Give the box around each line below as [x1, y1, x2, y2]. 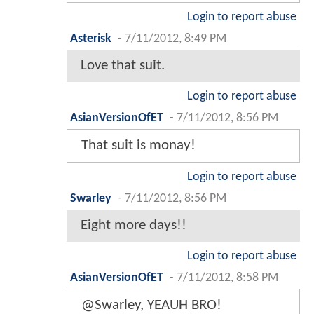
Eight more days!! [81, 217, 186, 233]
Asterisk [70, 32, 111, 45]
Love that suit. [81, 57, 165, 73]
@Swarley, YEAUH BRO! [81, 297, 221, 313]
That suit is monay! [81, 137, 196, 153]
